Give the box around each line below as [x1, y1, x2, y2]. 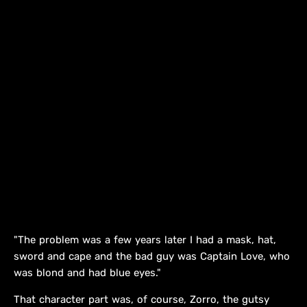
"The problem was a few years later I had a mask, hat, [14, 234, 276, 247]
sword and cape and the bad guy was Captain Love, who [14, 250, 290, 263]
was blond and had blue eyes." [14, 267, 161, 280]
